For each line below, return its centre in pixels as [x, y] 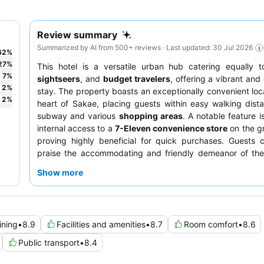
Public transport [49, 242]
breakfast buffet [85, 165]
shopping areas [151, 115]
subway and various [78, 115]
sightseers [59, 78]
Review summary [77, 35]
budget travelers [136, 78]
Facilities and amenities [101, 224]
